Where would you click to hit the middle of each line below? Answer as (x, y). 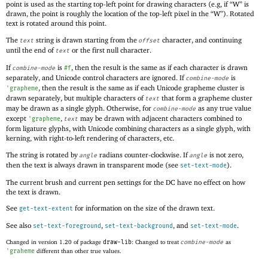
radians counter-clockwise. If (144, 154)
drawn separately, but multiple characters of (76, 98)
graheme (22, 251)
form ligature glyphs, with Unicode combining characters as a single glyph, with (128, 128)
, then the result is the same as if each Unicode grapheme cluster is (141, 87)
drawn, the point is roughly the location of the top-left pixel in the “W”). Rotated (130, 14)
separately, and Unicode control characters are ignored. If (96, 77)
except (17, 118)
